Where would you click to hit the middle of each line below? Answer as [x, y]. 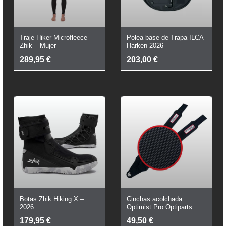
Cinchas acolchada [154, 199]
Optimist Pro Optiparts [159, 207]
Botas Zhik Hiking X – [51, 199]
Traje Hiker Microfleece [53, 37]
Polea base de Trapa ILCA [165, 37]
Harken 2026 [145, 45]
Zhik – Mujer [38, 45]
